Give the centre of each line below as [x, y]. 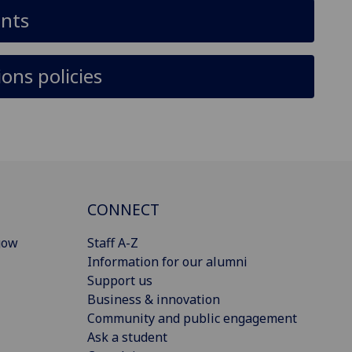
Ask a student [127, 337]
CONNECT [123, 209]
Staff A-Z [113, 242]
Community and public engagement [192, 318]
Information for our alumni [167, 261]
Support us [120, 280]
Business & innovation [154, 299]
